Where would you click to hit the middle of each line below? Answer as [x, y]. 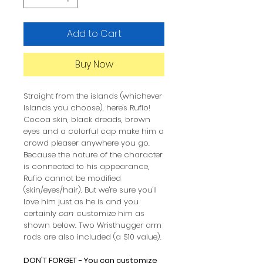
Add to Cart [94, 33]
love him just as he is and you [81, 201]
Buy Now [94, 64]
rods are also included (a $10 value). [92, 237]
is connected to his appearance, [86, 166]
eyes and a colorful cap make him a [94, 131]
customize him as [110, 213]
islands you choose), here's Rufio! [88, 107]
